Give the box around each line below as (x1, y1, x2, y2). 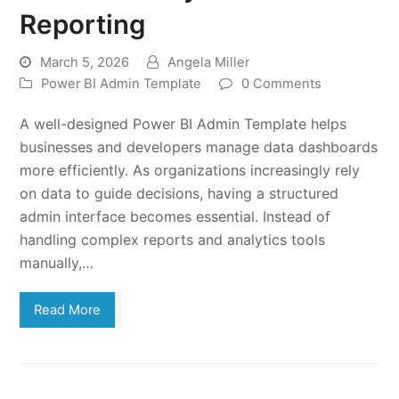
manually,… (20, 254, 94, 273)
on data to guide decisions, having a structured (20, 184, 339, 203)
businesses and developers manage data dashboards (20, 138, 379, 157)
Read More (34, 302, 102, 319)
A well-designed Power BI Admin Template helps (20, 115, 347, 134)
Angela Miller (167, 54, 250, 71)
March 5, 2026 (40, 54, 130, 71)
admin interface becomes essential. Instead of (20, 208, 331, 226)
